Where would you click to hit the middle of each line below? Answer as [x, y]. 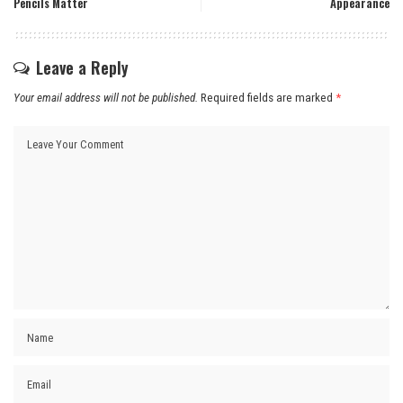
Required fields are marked [268, 98]
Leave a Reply [82, 68]
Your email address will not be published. [106, 98]
